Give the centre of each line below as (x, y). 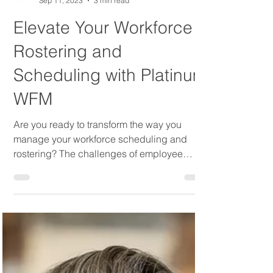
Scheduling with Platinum (110, 207)
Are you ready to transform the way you (97, 256)
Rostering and (68, 183)
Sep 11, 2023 (61, 132)
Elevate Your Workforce (103, 159)
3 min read (112, 132)
